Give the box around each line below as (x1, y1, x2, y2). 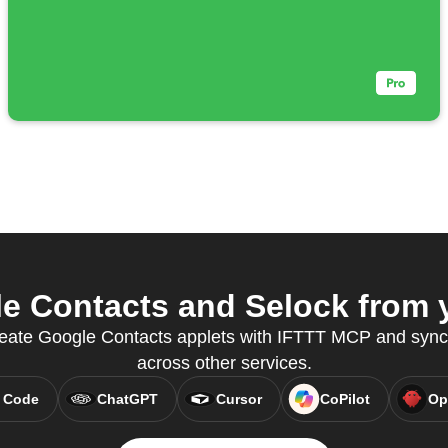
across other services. (136, 353, 312, 374)
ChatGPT (96, 391, 158, 408)
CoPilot (319, 391, 370, 408)
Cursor (215, 391, 262, 408)
